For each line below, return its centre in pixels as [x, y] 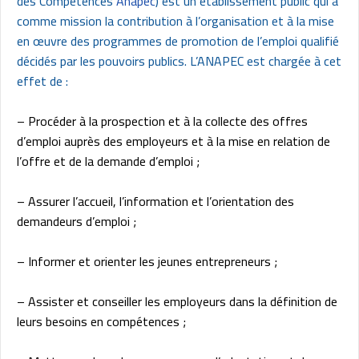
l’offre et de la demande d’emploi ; [108, 161]
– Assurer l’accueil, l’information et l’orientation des [155, 202]
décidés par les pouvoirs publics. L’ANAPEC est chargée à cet [179, 61]
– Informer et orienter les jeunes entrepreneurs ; [147, 262]
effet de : [42, 81]
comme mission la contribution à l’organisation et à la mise [175, 21]
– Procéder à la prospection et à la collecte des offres [162, 121]
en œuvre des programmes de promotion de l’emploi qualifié [178, 41]
